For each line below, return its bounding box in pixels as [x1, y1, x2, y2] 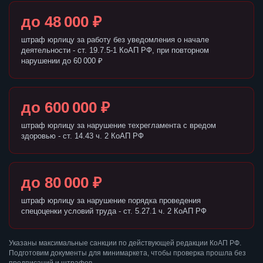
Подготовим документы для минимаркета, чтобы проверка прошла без [9, 249, 246, 258]
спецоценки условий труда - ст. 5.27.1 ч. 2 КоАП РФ [21, 207, 207, 216]
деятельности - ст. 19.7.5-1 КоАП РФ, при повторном [21, 46, 209, 55]
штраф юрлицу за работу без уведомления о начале [21, 35, 209, 45]
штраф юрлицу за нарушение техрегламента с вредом [21, 121, 216, 130]
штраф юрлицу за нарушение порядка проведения [21, 196, 201, 205]
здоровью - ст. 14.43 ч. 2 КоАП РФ [21, 131, 144, 141]
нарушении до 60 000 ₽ [21, 56, 103, 66]
